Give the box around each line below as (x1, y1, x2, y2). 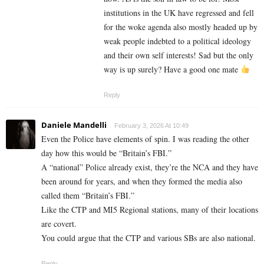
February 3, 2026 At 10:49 (114, 121, 189, 129)
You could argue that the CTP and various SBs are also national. (41, 232, 256, 243)
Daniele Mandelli (41, 119, 107, 130)
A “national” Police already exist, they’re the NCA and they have (41, 161, 258, 173)
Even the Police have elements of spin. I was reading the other (41, 133, 249, 144)
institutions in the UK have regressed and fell (104, 6, 254, 18)
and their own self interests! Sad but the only (104, 49, 253, 61)
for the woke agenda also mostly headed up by (104, 21, 258, 32)
